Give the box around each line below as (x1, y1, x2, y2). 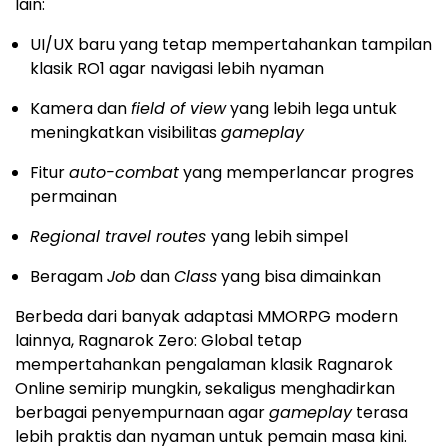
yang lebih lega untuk (226, 96, 397, 120)
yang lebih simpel (211, 224, 348, 248)
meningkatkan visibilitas (30, 120, 221, 144)
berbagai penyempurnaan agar (15, 400, 269, 424)
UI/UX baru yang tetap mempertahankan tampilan (30, 32, 432, 56)
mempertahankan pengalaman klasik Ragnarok (15, 352, 393, 376)
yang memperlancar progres (179, 160, 414, 184)
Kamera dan (30, 96, 131, 120)
